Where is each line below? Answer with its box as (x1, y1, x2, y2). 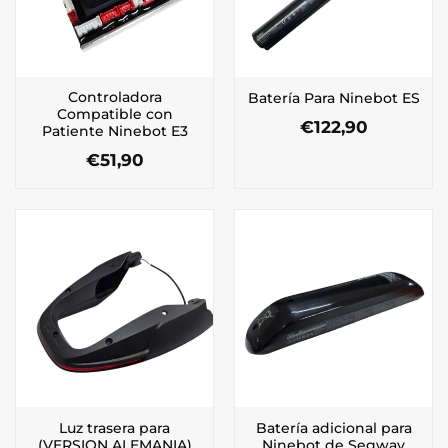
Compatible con (56, 106, 173, 123)
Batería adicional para (255, 419, 412, 436)
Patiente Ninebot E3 (41, 123, 188, 140)
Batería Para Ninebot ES (247, 90, 420, 106)
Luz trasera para (59, 419, 170, 436)
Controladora (67, 89, 162, 106)
